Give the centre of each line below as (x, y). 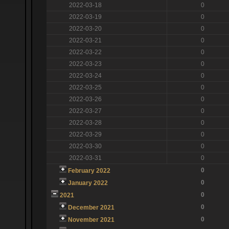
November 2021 (91, 220)
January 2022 (88, 183)
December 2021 (91, 207)
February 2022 (89, 170)
